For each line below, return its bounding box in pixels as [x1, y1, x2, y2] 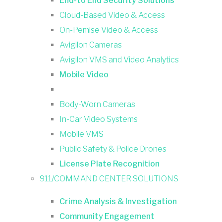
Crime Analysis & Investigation [59, 196, 177, 206]
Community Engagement [59, 211, 155, 221]
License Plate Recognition [59, 159, 160, 168]
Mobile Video [59, 69, 109, 79]
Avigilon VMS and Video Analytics [59, 55, 179, 64]
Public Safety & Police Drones [59, 144, 166, 154]
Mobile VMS [59, 129, 104, 139]
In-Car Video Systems [59, 114, 138, 124]
